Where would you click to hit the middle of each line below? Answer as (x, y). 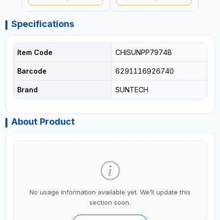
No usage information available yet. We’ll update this (110, 192)
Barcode (32, 71)
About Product (43, 122)
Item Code (35, 53)
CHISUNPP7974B (143, 53)
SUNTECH (132, 90)
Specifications (42, 24)
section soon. (110, 203)
